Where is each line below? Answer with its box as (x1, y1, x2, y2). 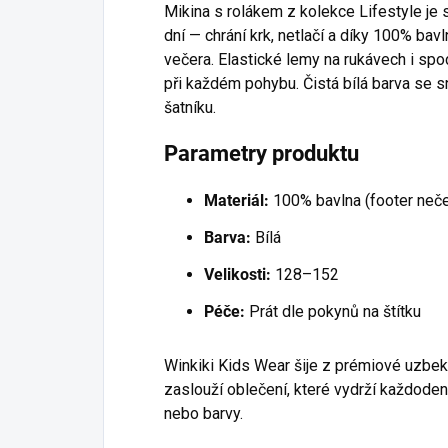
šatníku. (164, 97, 216, 117)
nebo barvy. (164, 403, 243, 423)
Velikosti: (204, 264, 271, 284)
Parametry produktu (164, 140, 359, 166)
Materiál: (204, 190, 269, 210)
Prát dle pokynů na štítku (245, 301, 421, 321)
